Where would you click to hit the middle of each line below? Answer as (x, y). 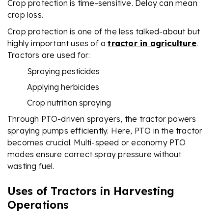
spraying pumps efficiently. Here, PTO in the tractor (105, 130)
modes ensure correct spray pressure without (95, 154)
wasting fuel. (31, 166)
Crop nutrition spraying (69, 102)
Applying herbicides (63, 87)
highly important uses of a (58, 43)
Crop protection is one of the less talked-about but (104, 31)
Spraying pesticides (63, 71)
